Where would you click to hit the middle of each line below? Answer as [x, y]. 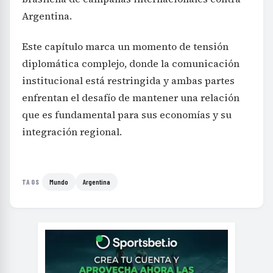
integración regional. [72, 131]
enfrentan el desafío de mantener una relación [131, 97]
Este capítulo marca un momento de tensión [125, 46]
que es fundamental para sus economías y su [127, 114]
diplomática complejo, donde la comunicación [131, 63]
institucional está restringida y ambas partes [128, 80]
